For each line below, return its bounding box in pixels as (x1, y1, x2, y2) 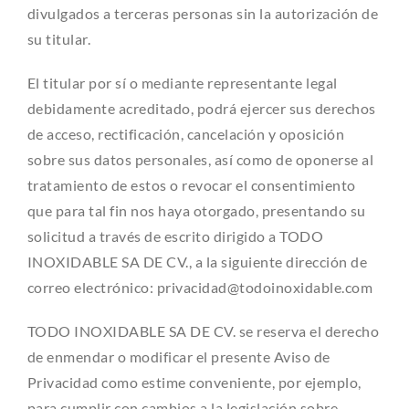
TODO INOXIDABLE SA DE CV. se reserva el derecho (26, 322, 380, 341)
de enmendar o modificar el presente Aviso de (26, 348, 330, 366)
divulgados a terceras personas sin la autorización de (26, 5, 379, 23)
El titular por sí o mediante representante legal (26, 74, 338, 92)
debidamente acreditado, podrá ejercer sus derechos (26, 100, 376, 118)
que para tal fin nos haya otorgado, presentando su (26, 202, 366, 220)
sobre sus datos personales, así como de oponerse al (26, 151, 374, 169)
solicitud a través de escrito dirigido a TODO (26, 227, 324, 246)
